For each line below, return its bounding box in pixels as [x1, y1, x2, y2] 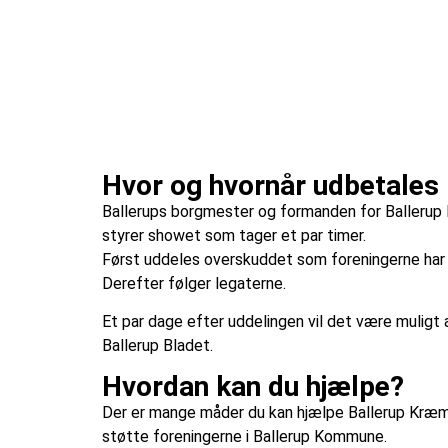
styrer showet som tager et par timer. [102, 225, 366, 245]
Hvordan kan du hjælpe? [102, 369, 404, 403]
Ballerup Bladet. [102, 336, 213, 356]
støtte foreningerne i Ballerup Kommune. [102, 426, 387, 446]
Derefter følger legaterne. [102, 273, 286, 293]
